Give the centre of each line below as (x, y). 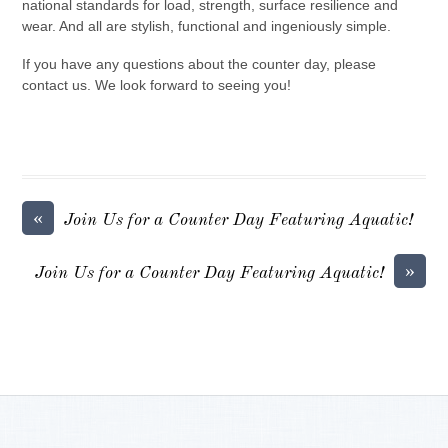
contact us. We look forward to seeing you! (157, 85)
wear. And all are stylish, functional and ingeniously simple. (207, 26)
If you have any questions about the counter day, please (199, 64)
